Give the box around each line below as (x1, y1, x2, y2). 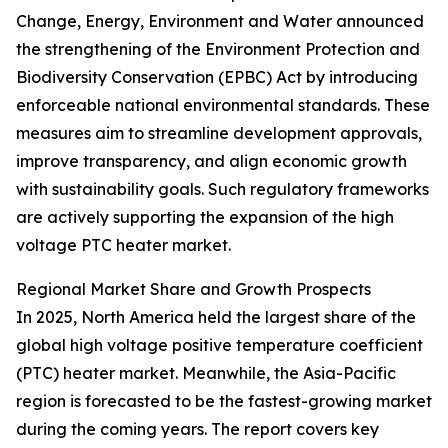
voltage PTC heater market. (16, 235, 231, 256)
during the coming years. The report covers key (16, 419, 379, 440)
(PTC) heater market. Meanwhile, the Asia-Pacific (16, 363, 396, 384)
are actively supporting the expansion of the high (16, 207, 394, 228)
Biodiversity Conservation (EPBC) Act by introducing (16, 67, 418, 88)
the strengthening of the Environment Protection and (16, 39, 420, 60)
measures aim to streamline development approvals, (16, 123, 422, 144)
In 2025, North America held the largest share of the (16, 307, 416, 328)
